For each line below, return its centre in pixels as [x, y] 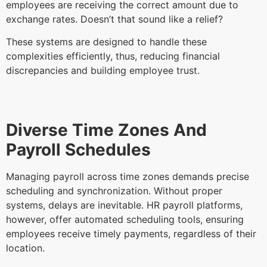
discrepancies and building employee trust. [104, 71]
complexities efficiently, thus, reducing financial [113, 56]
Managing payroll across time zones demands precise [128, 177]
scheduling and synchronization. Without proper [114, 191]
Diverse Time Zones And [106, 130]
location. [27, 248]
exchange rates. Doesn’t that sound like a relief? [116, 19]
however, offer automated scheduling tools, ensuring [125, 220]
